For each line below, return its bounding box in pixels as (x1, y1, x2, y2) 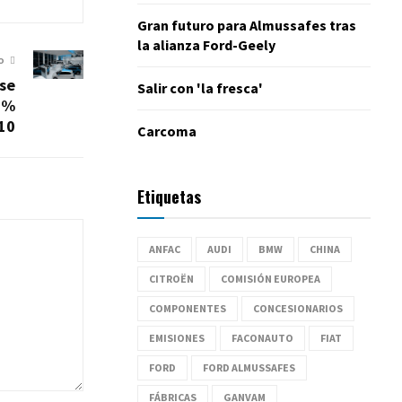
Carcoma (137, 121, 197, 140)
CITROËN (149, 271, 194, 285)
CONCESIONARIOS (253, 301, 343, 315)
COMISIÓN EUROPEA (221, 271, 320, 285)
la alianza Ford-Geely (137, 35, 275, 54)
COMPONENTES (149, 301, 226, 315)
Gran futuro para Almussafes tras (137, 15, 356, 34)
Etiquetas (137, 184, 201, 208)
